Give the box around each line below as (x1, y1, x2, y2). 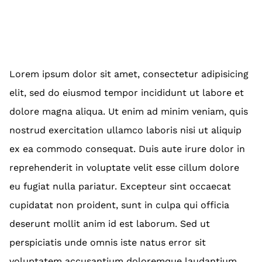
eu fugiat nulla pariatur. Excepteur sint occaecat (9, 181, 231, 192)
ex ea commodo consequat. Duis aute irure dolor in (9, 143, 245, 155)
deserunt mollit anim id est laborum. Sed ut (9, 218, 210, 230)
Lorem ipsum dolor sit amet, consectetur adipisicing (9, 68, 249, 80)
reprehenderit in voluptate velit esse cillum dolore (9, 162, 239, 174)
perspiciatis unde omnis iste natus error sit (9, 237, 206, 249)
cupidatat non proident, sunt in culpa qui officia (9, 199, 229, 211)
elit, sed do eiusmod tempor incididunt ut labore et (9, 87, 244, 99)
